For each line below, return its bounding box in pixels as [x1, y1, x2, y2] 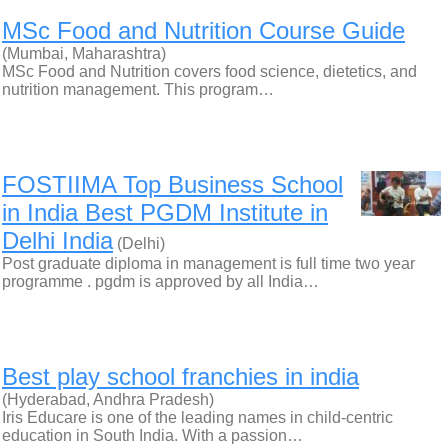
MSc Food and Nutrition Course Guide [2, 17, 405, 44]
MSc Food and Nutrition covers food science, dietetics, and [2, 63, 417, 80]
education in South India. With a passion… [2, 427, 303, 444]
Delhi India [2, 227, 113, 254]
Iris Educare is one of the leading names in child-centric [2, 409, 393, 426]
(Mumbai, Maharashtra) [2, 45, 166, 62]
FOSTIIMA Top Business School [2, 171, 343, 198]
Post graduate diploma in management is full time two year [2, 255, 415, 272]
